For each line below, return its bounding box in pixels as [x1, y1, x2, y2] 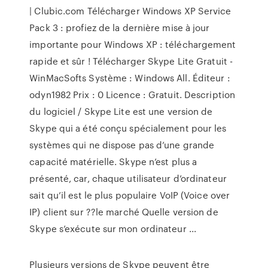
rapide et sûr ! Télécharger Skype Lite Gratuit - [29, 54, 233, 68]
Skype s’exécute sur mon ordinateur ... [29, 222, 197, 235]
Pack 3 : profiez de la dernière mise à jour [29, 21, 210, 34]
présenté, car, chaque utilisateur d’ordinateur [29, 172, 227, 185]
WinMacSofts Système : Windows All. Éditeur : [29, 71, 230, 84]
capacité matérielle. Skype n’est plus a [29, 155, 197, 168]
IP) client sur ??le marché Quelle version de [29, 205, 218, 218]
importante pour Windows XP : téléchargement [29, 38, 236, 51]
